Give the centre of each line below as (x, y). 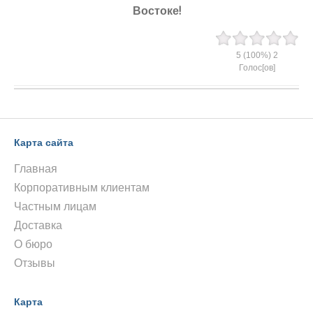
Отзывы (35, 263)
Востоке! (156, 11)
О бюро (33, 245)
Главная (36, 169)
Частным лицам (55, 207)
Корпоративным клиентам (82, 188)
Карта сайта (44, 143)
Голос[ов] (257, 68)
